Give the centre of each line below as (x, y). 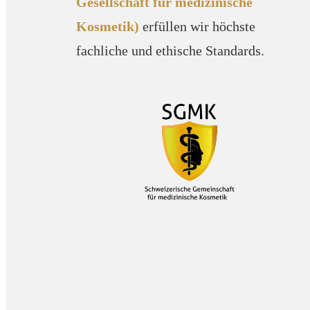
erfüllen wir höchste (198, 26)
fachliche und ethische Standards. (171, 50)
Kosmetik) (108, 26)
